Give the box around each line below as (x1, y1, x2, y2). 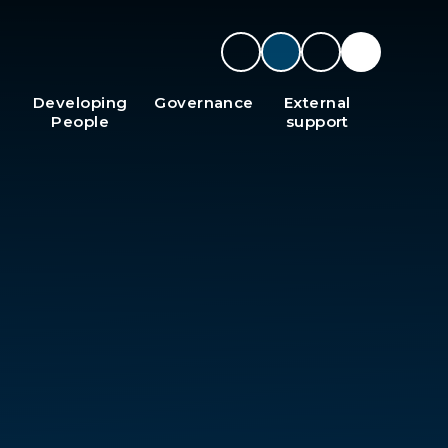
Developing (32, 93, 128, 112)
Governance (154, 93, 254, 112)
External (284, 93, 351, 112)
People (51, 112, 110, 131)
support (285, 112, 349, 131)
